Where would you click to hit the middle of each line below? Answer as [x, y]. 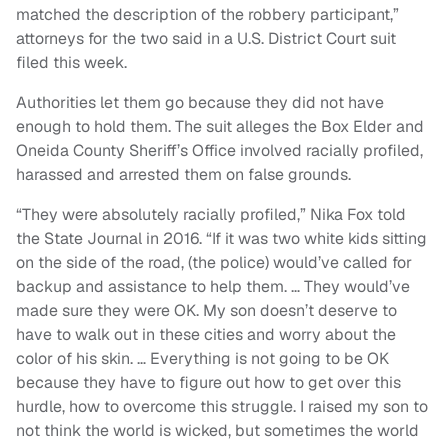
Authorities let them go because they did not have [200, 103]
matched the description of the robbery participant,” [207, 15]
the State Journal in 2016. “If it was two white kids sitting [221, 239]
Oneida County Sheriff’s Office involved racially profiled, [219, 151]
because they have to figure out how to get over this [208, 383]
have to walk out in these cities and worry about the [206, 335]
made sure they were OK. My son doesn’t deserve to [206, 311]
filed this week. [71, 63]
